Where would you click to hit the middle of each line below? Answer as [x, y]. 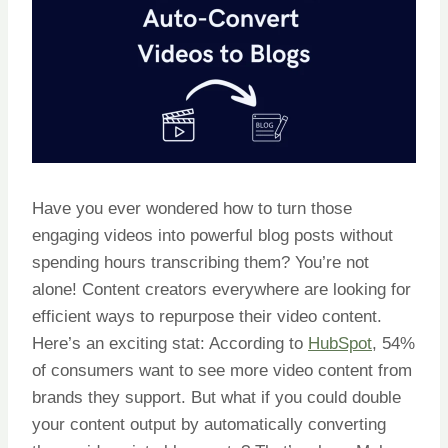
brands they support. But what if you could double [216, 397]
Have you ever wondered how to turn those [192, 208]
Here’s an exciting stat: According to [170, 343]
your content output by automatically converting [209, 424]
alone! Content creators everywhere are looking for [221, 289]
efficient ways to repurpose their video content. [207, 316]
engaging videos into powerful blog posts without [212, 235]
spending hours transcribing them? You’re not [200, 262]
